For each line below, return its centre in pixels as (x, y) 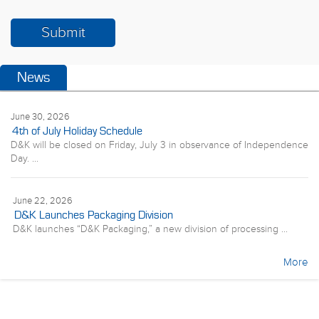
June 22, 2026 (43, 200)
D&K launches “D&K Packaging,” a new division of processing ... (150, 229)
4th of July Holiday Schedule (77, 131)
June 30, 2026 (40, 116)
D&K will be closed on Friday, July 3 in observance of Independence (159, 145)
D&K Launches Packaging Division (94, 215)
